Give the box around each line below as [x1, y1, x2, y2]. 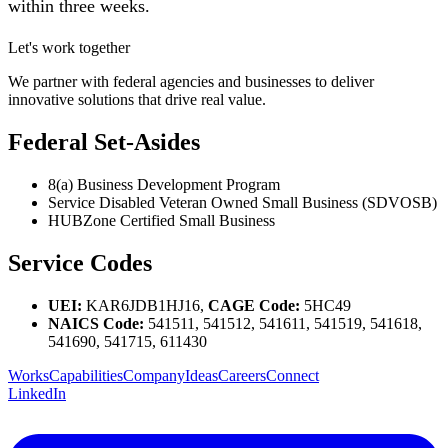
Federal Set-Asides [8, 129, 200, 156]
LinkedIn [8, 385, 66, 403]
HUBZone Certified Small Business [48, 212, 275, 230]
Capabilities [49, 367, 123, 385]
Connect [266, 367, 319, 385]
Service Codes [8, 250, 152, 277]
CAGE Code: [208, 297, 300, 315]
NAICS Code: [48, 315, 144, 333]
